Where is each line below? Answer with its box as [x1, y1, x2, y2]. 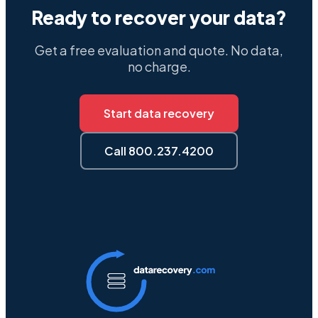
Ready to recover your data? [31, 5, 287, 29]
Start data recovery [104, 105, 214, 121]
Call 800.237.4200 [104, 143, 214, 158]
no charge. [127, 57, 191, 75]
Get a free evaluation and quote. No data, [35, 41, 283, 58]
